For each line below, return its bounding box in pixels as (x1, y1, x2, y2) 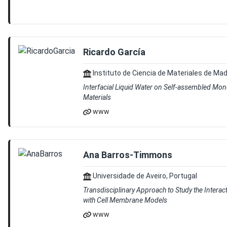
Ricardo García (83, 47, 145, 57)
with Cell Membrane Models (83, 196, 167, 204)
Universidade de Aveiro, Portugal (91, 172, 197, 180)
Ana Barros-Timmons (83, 149, 172, 160)
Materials (83, 93, 111, 101)
